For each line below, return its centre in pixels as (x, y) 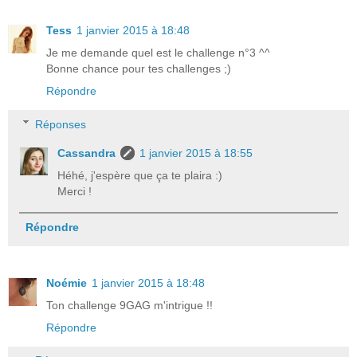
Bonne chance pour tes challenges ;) (139, 68)
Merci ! (75, 191)
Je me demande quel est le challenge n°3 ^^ (158, 52)
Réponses (61, 124)
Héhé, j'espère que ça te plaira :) (140, 175)
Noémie (67, 282)
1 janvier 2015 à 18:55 (196, 153)
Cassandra (87, 153)
